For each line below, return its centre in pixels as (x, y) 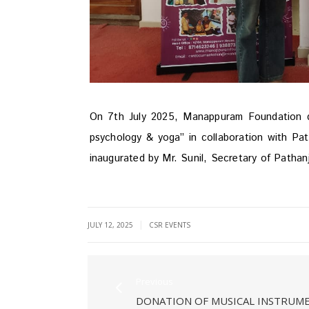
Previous (154, 281)
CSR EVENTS (170, 225)
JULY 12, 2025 (111, 225)
